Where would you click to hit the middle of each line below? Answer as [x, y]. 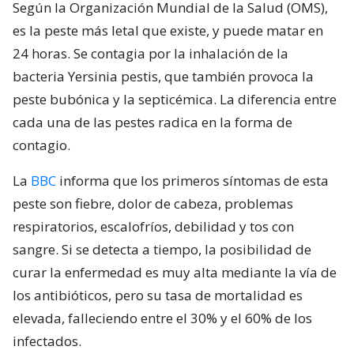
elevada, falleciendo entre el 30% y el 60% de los [162, 318]
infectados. [47, 341]
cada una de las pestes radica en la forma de [153, 122]
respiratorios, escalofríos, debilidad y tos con [153, 226]
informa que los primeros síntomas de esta [192, 180]
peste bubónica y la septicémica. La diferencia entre [175, 99]
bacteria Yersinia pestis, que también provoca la [163, 76]
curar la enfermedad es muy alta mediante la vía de [175, 272]
